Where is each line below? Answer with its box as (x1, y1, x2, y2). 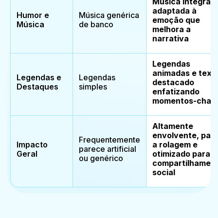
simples (79, 81, 107, 91)
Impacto (17, 139, 48, 149)
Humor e (17, 10, 49, 20)
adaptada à (152, 5, 197, 16)
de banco (79, 19, 113, 29)
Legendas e (17, 72, 61, 82)
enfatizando (152, 86, 200, 96)
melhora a (152, 24, 191, 34)
